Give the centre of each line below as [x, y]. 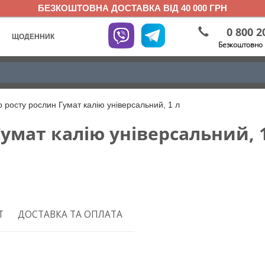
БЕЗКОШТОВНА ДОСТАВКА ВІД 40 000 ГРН [132, 8]
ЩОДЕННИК [33, 36]
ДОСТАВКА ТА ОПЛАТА [70, 214]
